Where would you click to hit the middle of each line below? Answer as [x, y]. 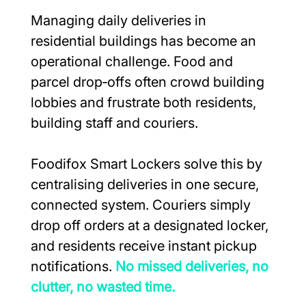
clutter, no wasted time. [102, 287]
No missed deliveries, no [193, 266]
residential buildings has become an [145, 41]
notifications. [73, 266]
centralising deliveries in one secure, [146, 184]
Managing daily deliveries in [120, 20]
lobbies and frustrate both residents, [145, 102]
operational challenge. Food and [133, 61]
